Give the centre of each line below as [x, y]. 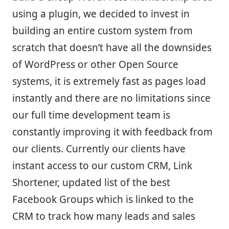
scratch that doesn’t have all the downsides [112, 47]
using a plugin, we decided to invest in [101, 14]
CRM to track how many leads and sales [104, 216]
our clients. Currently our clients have [99, 148]
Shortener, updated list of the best [91, 182]
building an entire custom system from [102, 30]
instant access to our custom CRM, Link [102, 165]
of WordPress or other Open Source [95, 64]
